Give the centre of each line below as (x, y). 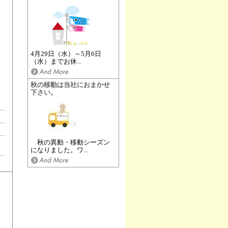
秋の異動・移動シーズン (70, 142)
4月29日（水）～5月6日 (66, 54)
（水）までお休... (56, 62)
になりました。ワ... (59, 150)
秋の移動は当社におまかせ (70, 85)
